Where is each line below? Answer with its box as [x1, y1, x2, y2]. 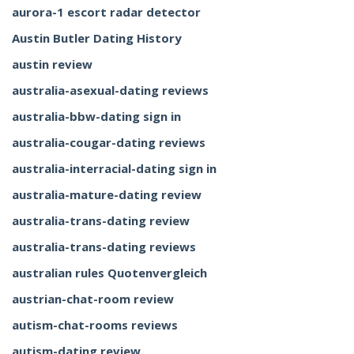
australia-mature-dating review [12, 186, 201, 202]
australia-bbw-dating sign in [12, 108, 181, 124]
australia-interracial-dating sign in [12, 160, 217, 176]
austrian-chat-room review [12, 291, 174, 307]
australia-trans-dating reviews [12, 239, 196, 254]
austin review [12, 56, 92, 72]
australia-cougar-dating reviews [12, 134, 205, 150]
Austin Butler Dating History [12, 30, 182, 46]
